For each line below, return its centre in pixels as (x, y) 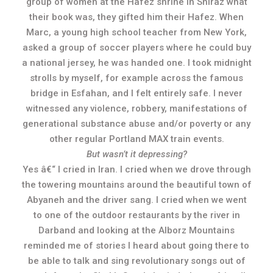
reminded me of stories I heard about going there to (136, 246)
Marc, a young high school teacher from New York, (136, 32)
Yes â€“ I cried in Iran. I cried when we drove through (136, 169)
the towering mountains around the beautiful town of (136, 185)
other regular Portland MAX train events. (136, 139)
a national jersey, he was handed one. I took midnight (136, 63)
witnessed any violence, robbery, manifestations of (136, 108)
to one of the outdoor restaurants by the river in (136, 215)
